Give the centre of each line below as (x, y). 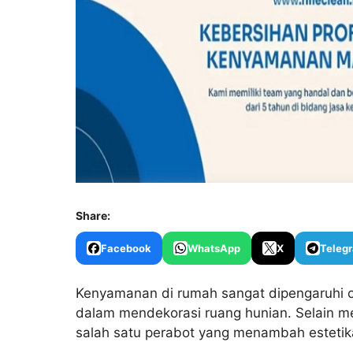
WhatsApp (214, 248)
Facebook (126, 248)
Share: (93, 216)
